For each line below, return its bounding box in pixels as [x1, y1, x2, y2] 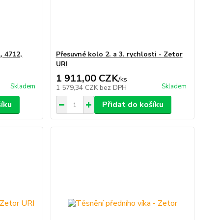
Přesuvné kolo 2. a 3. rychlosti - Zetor [55, 50, 183, 59]
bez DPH [99, 83, 127, 93]
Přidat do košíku [102, 99, 164, 110]
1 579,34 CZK [55, 83, 100, 93]
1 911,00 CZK [55, 72, 118, 85]
